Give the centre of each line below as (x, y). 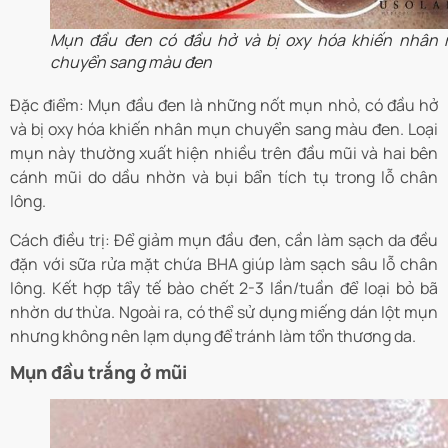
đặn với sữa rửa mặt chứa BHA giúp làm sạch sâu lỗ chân (224, 263)
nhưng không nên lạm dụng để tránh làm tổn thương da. (213, 335)
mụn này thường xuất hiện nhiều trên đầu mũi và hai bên (224, 153)
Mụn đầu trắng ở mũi (98, 372)
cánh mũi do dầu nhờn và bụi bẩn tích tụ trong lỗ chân (224, 177)
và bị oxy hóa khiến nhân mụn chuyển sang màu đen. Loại (224, 129)
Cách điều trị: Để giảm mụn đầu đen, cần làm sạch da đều (224, 239)
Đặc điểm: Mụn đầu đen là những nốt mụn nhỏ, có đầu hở (224, 105)
